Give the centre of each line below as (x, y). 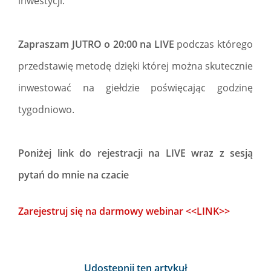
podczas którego (214, 44)
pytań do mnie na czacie (73, 175)
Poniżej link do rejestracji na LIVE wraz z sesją (135, 153)
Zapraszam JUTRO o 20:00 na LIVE (96, 44)
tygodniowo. (46, 109)
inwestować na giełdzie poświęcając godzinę (135, 88)
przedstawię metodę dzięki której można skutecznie (135, 66)
